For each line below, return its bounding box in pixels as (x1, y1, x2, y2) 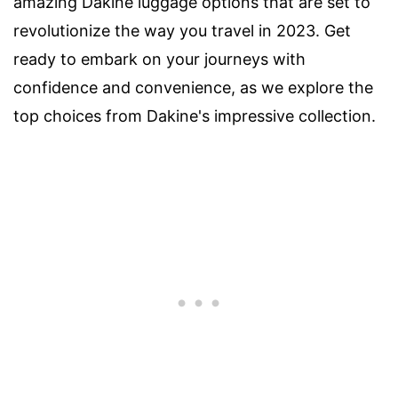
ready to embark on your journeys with (13, 50, 306, 68)
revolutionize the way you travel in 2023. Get (13, 21, 351, 40)
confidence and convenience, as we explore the (13, 78, 373, 97)
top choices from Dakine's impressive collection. (13, 107, 376, 125)
